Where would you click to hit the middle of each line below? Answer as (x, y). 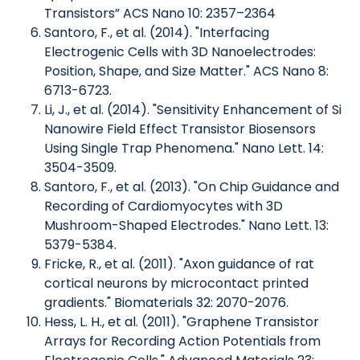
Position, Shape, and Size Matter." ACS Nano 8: (186, 71)
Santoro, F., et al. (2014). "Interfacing (157, 32)
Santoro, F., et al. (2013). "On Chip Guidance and (192, 186)
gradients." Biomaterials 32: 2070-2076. (166, 302)
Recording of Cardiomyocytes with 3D (164, 206)
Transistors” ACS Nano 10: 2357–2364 (160, 13)
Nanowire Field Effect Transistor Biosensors (180, 129)
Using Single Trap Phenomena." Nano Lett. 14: (184, 148)
